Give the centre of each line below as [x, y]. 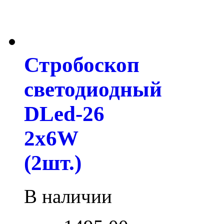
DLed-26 [64, 114]
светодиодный [93, 89]
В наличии [68, 196]
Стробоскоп [82, 65]
